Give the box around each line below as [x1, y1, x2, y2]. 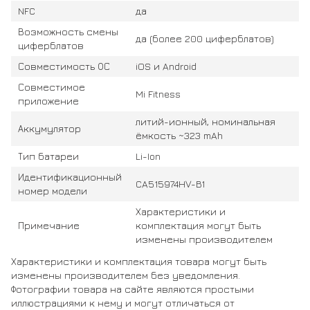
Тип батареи [18, 149, 79, 162]
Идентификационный [18, 170, 122, 183]
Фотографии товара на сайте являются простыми [11, 282, 254, 295]
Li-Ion [136, 149, 161, 162]
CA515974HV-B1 [136, 177, 205, 190]
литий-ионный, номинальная [136, 115, 275, 127]
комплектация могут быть [136, 219, 261, 231]
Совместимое [18, 80, 85, 93]
